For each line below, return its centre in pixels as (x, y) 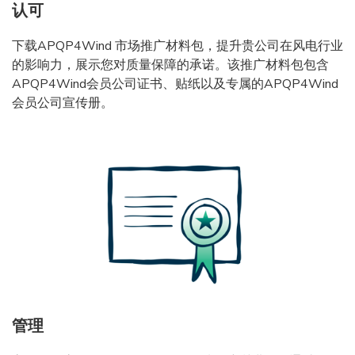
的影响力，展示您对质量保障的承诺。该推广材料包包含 (170, 65)
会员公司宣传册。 (63, 103)
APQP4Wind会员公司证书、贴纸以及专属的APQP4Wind (175, 84)
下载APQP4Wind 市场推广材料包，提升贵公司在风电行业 (177, 46)
